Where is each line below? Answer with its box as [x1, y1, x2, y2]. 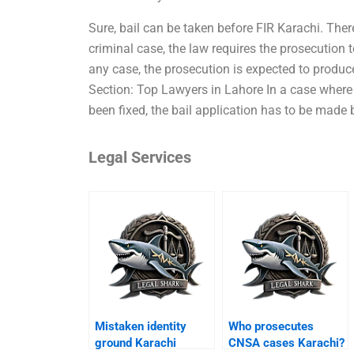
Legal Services [88, 147, 192, 167]
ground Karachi [95, 335, 177, 350]
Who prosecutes [228, 318, 314, 333]
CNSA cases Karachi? [228, 335, 345, 350]
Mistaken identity [95, 318, 187, 333]
